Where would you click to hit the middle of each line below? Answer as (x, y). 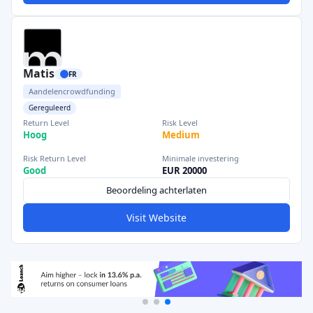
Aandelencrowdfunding (72, 91)
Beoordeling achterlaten (156, 190)
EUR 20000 (184, 170)
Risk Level (180, 123)
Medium (181, 135)
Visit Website (156, 218)
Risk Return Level (54, 158)
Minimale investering (201, 158)
